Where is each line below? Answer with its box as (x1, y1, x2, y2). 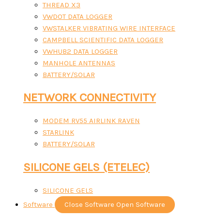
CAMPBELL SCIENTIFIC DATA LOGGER (43, 35, 163, 44)
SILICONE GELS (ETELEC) (23, 160, 150, 174)
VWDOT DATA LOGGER (43, 12, 112, 21)
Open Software (116, 200, 165, 209)
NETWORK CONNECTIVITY (23, 91, 156, 105)
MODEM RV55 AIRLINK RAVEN (43, 116, 140, 125)
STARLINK (43, 128, 74, 137)
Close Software (64, 200, 114, 209)
